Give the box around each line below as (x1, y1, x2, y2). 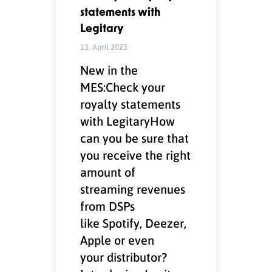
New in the (80, 61, 138, 78)
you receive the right (80, 146, 191, 163)
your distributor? (80, 248, 168, 265)
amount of (80, 163, 136, 180)
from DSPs (80, 197, 135, 214)
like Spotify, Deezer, (80, 214, 187, 231)
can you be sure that (80, 129, 189, 146)
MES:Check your (80, 78, 166, 95)
